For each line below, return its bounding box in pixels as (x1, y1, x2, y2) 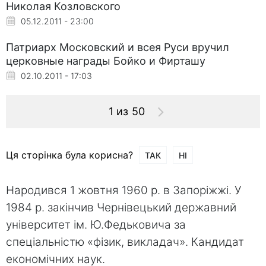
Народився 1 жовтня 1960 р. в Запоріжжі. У (6, 183, 242, 197)
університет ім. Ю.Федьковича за (6, 217, 186, 232)
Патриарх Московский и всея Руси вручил (6, 40, 229, 53)
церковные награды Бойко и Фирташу (6, 54, 205, 67)
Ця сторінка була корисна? (6, 148, 133, 161)
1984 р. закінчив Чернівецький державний (6, 200, 236, 214)
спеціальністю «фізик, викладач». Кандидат (6, 235, 244, 249)
